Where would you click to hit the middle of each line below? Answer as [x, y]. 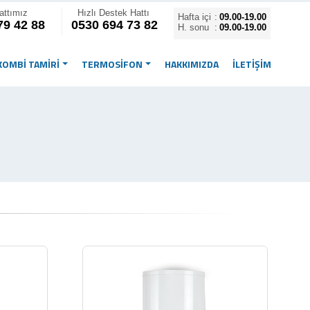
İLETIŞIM [252, 64]
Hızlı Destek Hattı [113, 13]
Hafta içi [194, 17]
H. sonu [193, 27]
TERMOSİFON [112, 64]
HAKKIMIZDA [192, 64]
